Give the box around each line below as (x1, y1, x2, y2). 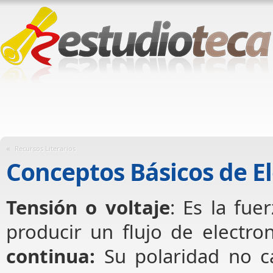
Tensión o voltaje (6, 194, 170, 221)
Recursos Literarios (15, 144, 76, 153)
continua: (6, 243, 95, 269)
